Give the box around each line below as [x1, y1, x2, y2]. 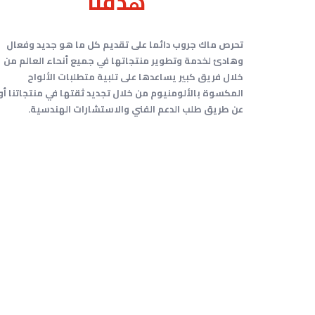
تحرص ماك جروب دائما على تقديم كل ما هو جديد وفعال [6, 36, 243, 53]
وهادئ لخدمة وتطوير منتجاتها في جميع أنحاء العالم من [4, 52, 243, 69]
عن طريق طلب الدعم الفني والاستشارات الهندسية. [28, 101, 243, 117]
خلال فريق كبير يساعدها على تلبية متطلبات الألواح [27, 68, 243, 85]
